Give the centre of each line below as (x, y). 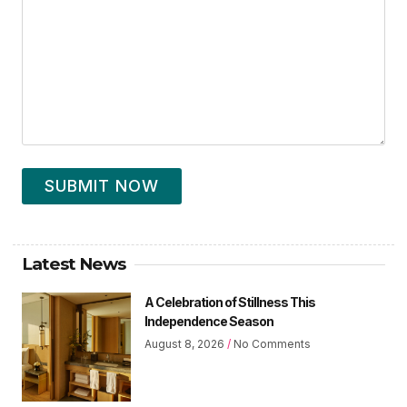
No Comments (271, 344)
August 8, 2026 (186, 344)
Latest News (74, 264)
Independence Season (209, 322)
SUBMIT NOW (102, 186)
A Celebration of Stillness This (230, 303)
